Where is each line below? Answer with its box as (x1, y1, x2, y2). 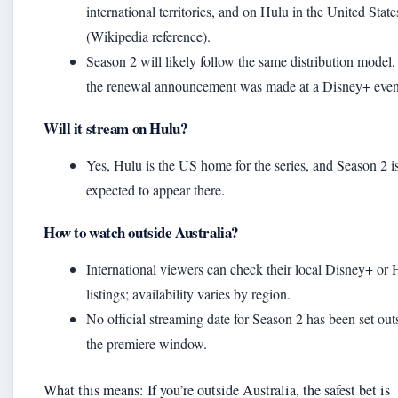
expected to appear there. (86, 180, 225, 199)
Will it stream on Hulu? (44, 117, 187, 139)
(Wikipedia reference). (86, 27, 211, 45)
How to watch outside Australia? (44, 221, 238, 243)
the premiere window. (86, 334, 207, 353)
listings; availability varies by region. (86, 284, 291, 303)
